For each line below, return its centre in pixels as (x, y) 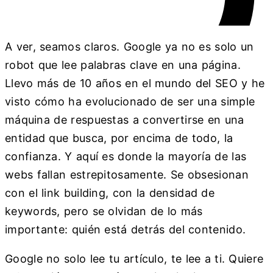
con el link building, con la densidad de (110, 193)
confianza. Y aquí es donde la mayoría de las (126, 157)
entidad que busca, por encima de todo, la (119, 138)
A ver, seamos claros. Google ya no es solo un (129, 47)
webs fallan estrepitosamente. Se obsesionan (127, 175)
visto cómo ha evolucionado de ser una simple (130, 102)
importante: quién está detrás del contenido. (126, 230)
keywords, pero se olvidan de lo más (104, 211)
